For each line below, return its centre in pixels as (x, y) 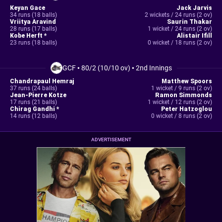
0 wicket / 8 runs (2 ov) (181, 116)
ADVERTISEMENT (111, 139)
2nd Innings (154, 68)
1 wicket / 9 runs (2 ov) (181, 88)
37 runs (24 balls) (33, 88)
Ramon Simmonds (183, 95)
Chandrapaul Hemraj (42, 81)
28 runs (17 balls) (33, 29)
